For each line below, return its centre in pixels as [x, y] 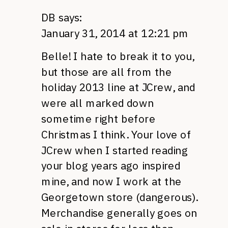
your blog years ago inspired [111, 166]
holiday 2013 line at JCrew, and [118, 87]
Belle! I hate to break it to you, [118, 56]
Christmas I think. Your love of [116, 134]
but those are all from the [107, 72]
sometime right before [98, 119]
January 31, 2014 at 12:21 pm [115, 33]
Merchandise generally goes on [119, 213]
